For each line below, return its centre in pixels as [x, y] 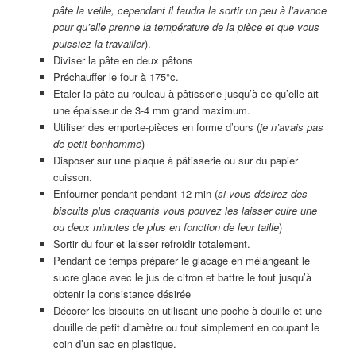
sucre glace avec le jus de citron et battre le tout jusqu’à [182, 277]
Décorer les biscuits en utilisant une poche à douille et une [187, 310]
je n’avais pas [291, 126]
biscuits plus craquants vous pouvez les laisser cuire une [185, 210]
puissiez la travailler [99, 43]
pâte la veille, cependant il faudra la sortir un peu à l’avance [190, 10]
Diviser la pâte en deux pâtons [123, 60]
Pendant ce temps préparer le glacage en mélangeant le [181, 260]
